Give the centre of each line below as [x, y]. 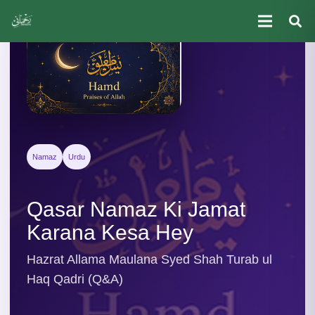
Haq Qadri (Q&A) [75, 279]
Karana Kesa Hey [110, 233]
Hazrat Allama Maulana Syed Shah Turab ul [149, 260]
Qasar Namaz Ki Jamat [136, 210]
